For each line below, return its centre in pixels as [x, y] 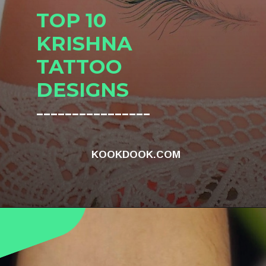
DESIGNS [82, 90]
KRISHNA [84, 44]
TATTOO [79, 67]
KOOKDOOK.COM [136, 155]
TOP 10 [74, 20]
